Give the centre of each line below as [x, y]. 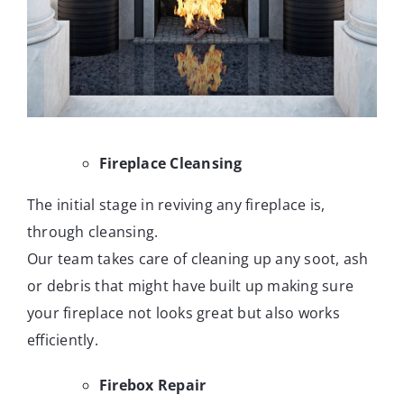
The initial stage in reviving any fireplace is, [176, 205]
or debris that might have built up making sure [190, 286]
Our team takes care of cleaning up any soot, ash [197, 259]
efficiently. [62, 340]
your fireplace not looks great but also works [183, 313]
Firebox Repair [152, 386]
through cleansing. [92, 232]
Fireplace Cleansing [170, 164]
